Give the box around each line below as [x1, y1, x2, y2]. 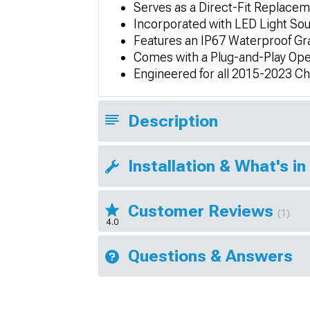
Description [128, 111, 218, 131]
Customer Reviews [128, 201, 277, 221]
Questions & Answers [128, 246, 293, 266]
